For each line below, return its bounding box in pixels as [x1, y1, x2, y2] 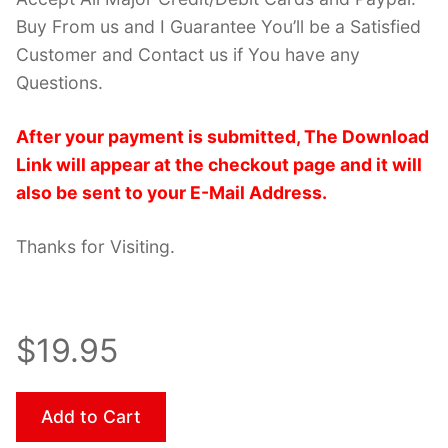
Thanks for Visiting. [16, 236, 175, 258]
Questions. [16, 72, 103, 94]
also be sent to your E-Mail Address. [16, 182, 327, 204]
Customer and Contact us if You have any [16, 44, 360, 66]
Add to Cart [41, 406, 141, 428]
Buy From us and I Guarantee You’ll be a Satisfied [16, 16, 421, 38]
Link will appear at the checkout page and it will [16, 154, 422, 176]
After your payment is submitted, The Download [16, 126, 429, 148]
